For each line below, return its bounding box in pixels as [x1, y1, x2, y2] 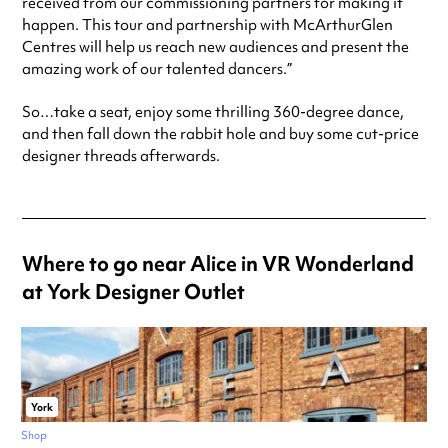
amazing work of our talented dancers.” [22, 58, 292, 79]
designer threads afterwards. [22, 145, 220, 166]
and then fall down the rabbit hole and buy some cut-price [22, 123, 419, 144]
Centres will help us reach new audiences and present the [22, 36, 409, 57]
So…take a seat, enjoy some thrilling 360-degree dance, [22, 101, 404, 122]
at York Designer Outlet [22, 277, 245, 305]
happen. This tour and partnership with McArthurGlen [22, 14, 393, 35]
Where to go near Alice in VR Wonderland [22, 249, 414, 277]
